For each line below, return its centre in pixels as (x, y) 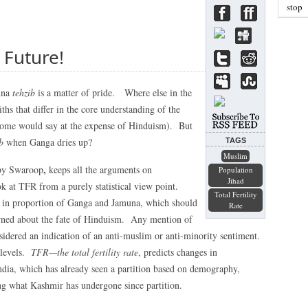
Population (235, 169)
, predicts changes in (178, 252)
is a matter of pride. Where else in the (113, 92)
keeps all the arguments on (99, 169)
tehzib (24, 92)
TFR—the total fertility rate (85, 252)
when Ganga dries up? (48, 142)
